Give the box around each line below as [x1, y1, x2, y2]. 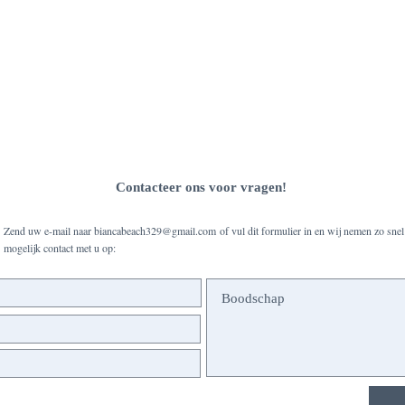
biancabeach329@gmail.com [94, 223, 216, 238]
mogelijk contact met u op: [4, 240, 116, 255]
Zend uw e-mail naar [4, 223, 94, 238]
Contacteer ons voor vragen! [115, 180, 287, 194]
